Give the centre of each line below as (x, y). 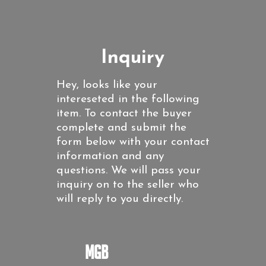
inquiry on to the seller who (127, 185)
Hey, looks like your (107, 85)
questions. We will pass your (128, 171)
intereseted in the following (128, 99)
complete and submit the (121, 128)
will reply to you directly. (119, 199)
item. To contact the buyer (124, 114)
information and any (110, 156)
